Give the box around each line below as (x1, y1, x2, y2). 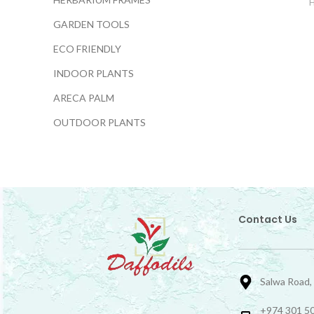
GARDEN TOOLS (53, 18, 130, 30)
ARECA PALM (53, 92, 114, 104)
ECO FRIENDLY (53, 43, 121, 55)
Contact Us (238, 212, 297, 226)
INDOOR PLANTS (53, 67, 134, 79)
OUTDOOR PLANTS (53, 116, 146, 128)
